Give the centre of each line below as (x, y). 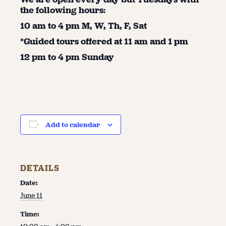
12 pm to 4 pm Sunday (67, 57)
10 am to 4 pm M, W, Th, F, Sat (83, 25)
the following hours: (63, 10)
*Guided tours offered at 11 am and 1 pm (105, 41)
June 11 (31, 196)
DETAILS (40, 168)
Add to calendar (72, 125)
